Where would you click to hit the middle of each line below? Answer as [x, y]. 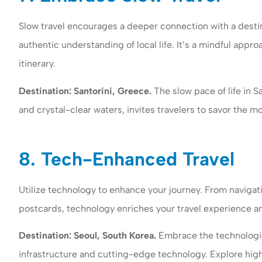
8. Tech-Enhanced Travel [127, 159]
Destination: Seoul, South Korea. [89, 236]
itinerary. [37, 64]
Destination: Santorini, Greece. [85, 91]
